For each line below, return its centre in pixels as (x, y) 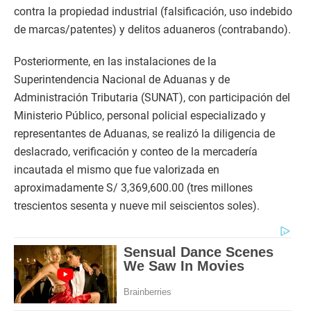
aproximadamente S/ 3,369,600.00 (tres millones (133, 188)
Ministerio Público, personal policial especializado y (140, 116)
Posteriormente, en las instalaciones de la (115, 62)
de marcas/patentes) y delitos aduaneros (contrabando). (152, 30)
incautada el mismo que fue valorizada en (117, 170)
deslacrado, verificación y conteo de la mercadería (136, 152)
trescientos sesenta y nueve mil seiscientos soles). (137, 206)
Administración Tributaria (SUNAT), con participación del (152, 98)
